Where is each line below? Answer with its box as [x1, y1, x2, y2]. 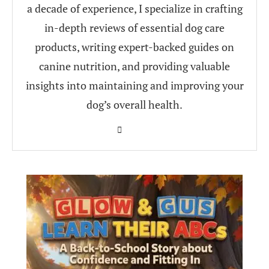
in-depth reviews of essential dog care [44, 20, 225, 35]
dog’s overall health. [86, 97, 183, 112]
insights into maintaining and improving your [25, 77, 244, 92]
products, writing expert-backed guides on [35, 39, 234, 54]
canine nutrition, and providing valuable [39, 58, 230, 73]
